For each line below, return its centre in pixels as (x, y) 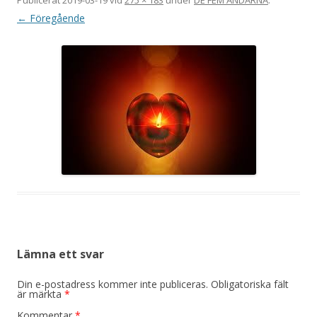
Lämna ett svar (60, 254)
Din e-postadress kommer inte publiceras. (113, 284)
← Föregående (51, 18)
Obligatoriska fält (250, 284)
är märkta (41, 294)
